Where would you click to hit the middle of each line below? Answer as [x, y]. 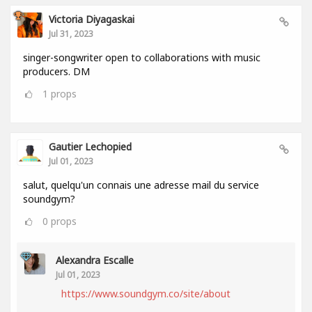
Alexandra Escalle [95, 260]
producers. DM [56, 71]
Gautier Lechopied [90, 146]
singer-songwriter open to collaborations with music [142, 57]
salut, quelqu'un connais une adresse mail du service [141, 185]
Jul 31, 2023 [71, 33]
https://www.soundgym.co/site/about [146, 293]
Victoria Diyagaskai [92, 19]
